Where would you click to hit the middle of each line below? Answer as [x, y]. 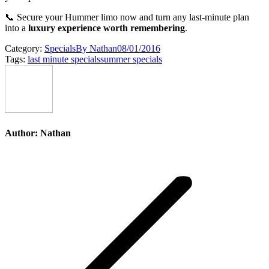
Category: [25, 48]
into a [17, 28]
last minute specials [64, 59]
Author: [21, 133]
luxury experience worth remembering [107, 28]
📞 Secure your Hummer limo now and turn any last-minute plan [127, 17]
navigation [37, 175]
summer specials [131, 59]
